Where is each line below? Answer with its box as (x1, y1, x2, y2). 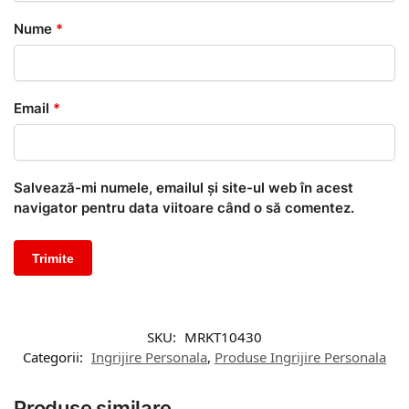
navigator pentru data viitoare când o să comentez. (14, 199, 354, 217)
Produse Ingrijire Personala (215, 348, 386, 367)
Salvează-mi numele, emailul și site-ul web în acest (14, 179, 353, 197)
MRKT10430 (184, 328, 262, 347)
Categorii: (23, 348, 87, 367)
